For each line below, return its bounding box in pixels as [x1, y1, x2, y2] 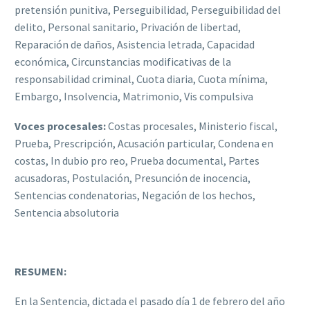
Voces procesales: [15, 118, 106, 133]
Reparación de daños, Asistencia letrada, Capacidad [15, 37, 255, 52]
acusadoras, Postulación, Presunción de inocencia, [15, 170, 250, 185]
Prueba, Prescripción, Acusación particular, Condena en [15, 136, 273, 150]
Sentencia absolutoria [15, 205, 119, 219]
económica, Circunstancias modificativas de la [15, 55, 231, 69]
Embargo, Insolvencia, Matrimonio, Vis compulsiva [15, 89, 253, 104]
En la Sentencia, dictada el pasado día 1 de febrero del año [15, 293, 285, 308]
